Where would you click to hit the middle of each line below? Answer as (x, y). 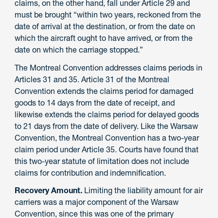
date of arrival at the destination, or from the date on (105, 26)
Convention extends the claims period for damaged (104, 91)
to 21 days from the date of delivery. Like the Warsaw (106, 126)
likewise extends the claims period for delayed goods (107, 114)
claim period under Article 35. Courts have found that (107, 149)
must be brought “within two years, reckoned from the (108, 14)
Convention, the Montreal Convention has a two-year (107, 137)
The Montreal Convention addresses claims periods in (109, 67)
